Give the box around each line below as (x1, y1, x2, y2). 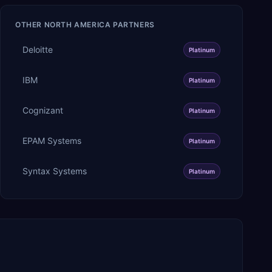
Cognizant (22, 104, 63, 115)
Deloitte (22, 44, 53, 55)
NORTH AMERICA (44, 19, 111, 29)
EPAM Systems (22, 135, 81, 146)
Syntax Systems (22, 165, 87, 176)
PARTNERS (110, 19, 155, 29)
